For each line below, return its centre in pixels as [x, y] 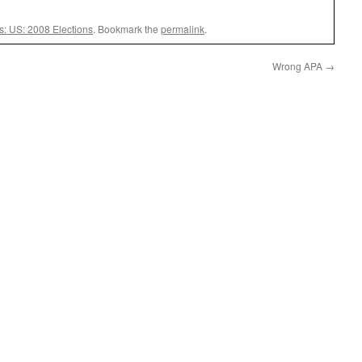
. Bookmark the [127, 29]
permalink [183, 29]
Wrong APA [299, 66]
